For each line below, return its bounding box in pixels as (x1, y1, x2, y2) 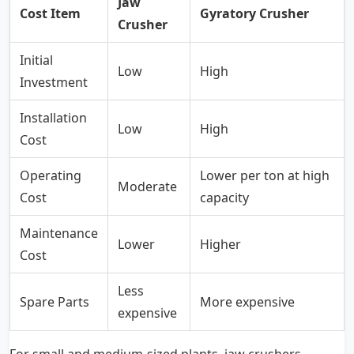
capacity (200, 189, 249, 207)
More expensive (200, 293, 295, 311)
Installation (20, 109, 87, 127)
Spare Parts (20, 293, 89, 311)
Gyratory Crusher (200, 5, 309, 23)
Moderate (118, 178, 177, 196)
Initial (20, 51, 53, 70)
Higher (200, 235, 241, 254)
